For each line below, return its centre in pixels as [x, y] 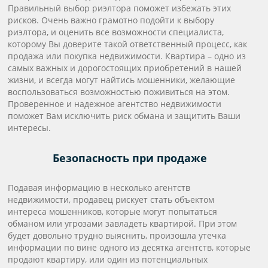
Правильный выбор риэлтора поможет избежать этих [120, 8]
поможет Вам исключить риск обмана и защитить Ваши [124, 116]
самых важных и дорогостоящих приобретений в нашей [125, 68]
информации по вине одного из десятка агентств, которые [130, 247]
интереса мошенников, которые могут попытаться [113, 211]
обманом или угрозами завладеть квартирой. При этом [123, 223]
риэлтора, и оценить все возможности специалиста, [116, 32]
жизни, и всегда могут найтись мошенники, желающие [122, 80]
